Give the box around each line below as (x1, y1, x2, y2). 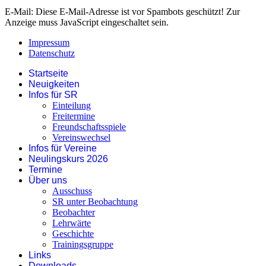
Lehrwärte (52, 217, 91, 228)
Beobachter (52, 207, 95, 217)
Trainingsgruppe (52, 239, 113, 249)
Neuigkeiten (28, 78, 80, 89)
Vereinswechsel (52, 132, 110, 142)
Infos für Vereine (28, 142, 97, 153)
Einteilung (52, 100, 91, 110)
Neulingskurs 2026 (28, 153, 108, 164)
